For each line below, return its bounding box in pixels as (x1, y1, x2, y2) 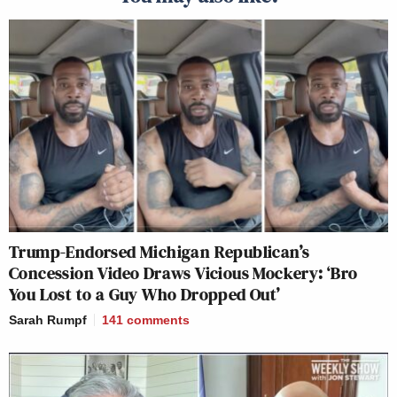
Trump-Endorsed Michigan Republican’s (9, 239, 310, 265)
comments (127, 313, 190, 328)
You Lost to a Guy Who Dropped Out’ (9, 282, 281, 307)
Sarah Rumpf (9, 313, 87, 328)
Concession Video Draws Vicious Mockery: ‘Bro (9, 261, 358, 286)
